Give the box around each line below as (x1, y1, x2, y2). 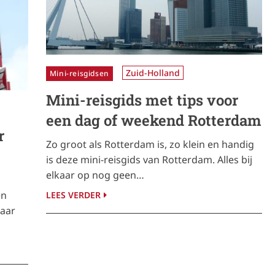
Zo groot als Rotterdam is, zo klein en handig (45, 137, 254, 151)
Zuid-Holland (125, 66, 180, 79)
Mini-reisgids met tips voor (45, 90, 238, 110)
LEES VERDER (45, 188, 101, 201)
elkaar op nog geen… (45, 168, 144, 182)
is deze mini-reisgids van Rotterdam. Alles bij (45, 152, 252, 166)
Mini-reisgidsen (49, 68, 109, 79)
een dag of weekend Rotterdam (45, 110, 261, 130)
